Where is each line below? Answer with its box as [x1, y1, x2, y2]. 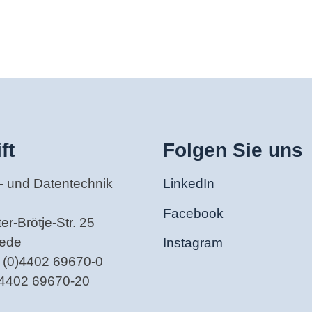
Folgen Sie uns [163, 139, 303, 162]
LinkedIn [163, 176, 214, 192]
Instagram [163, 235, 223, 251]
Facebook [163, 205, 224, 221]
